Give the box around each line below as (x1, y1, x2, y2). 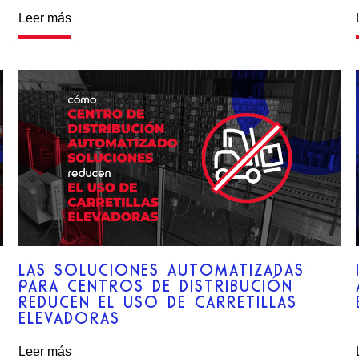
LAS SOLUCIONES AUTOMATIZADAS (18, 260, 305, 280)
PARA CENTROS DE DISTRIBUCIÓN (18, 276, 294, 296)
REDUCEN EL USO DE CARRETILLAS (18, 292, 298, 312)
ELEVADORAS (18, 308, 121, 328)
